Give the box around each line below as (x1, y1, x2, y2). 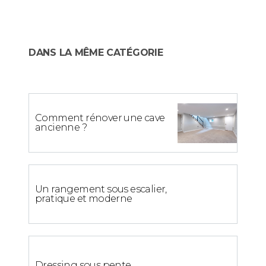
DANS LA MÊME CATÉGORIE (28, 47, 163, 59)
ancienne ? (35, 122, 87, 134)
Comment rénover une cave (35, 112, 165, 124)
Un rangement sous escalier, (35, 183, 167, 195)
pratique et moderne (35, 193, 132, 205)
